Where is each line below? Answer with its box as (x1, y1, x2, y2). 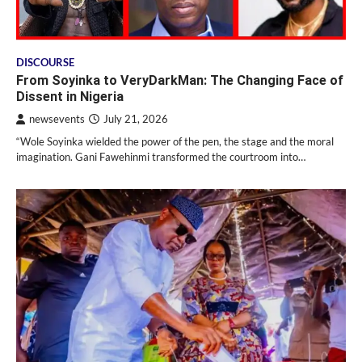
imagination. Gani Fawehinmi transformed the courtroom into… (16, 149, 305, 163)
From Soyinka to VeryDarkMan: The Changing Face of (16, 72, 343, 88)
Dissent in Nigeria (16, 88, 124, 104)
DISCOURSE (16, 56, 74, 69)
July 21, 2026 (103, 112, 168, 125)
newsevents (29, 112, 85, 125)
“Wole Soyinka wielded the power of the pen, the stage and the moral (16, 134, 334, 148)
